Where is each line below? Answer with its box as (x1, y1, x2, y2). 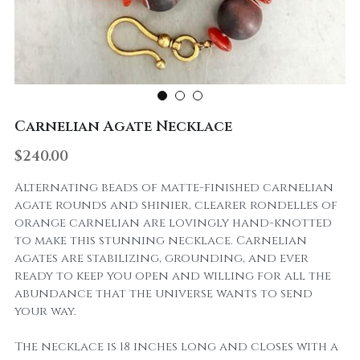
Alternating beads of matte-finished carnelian (14, 179, 333, 196)
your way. (14, 303, 76, 320)
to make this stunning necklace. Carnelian (14, 232, 307, 249)
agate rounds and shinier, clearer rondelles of (14, 197, 337, 214)
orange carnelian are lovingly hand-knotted (14, 215, 332, 231)
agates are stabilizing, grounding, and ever (14, 250, 309, 267)
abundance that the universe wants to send (14, 285, 313, 302)
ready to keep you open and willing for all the (14, 268, 331, 284)
